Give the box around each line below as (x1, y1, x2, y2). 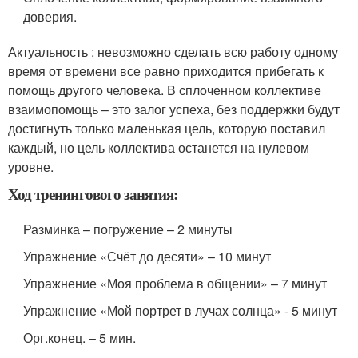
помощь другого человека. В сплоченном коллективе (8, 81, 321, 99)
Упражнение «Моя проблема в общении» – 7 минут (23, 274, 328, 292)
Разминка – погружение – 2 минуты (23, 220, 233, 238)
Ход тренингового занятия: (8, 183, 178, 205)
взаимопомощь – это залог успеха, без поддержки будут (8, 100, 340, 118)
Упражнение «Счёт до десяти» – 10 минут (23, 247, 272, 265)
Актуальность (8, 42, 91, 61)
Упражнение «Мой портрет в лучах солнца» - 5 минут (23, 301, 338, 320)
